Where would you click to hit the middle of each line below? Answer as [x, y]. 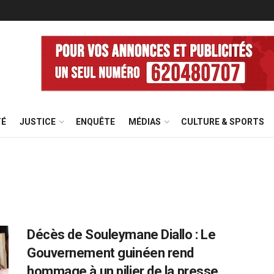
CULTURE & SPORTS [223, 122]
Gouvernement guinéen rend [110, 253]
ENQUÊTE [95, 122]
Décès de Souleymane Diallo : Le [121, 235]
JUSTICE [38, 122]
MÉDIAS [145, 122]
